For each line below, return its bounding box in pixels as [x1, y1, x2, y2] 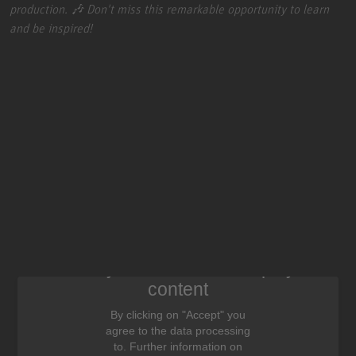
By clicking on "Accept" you [110, 308, 246, 322]
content [148, 280, 208, 300]
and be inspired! [10, 19, 92, 36]
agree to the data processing [106, 324, 250, 338]
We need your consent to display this [27, 258, 329, 279]
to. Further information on [114, 340, 242, 354]
